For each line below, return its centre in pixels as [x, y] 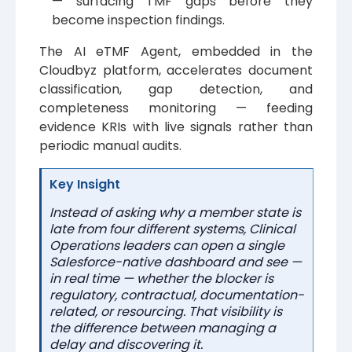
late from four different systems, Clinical [172, 229]
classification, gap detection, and [176, 90]
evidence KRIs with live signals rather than [176, 127]
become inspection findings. [138, 20]
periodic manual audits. [110, 146]
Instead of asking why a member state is [175, 213]
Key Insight [85, 185]
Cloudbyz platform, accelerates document [176, 71]
